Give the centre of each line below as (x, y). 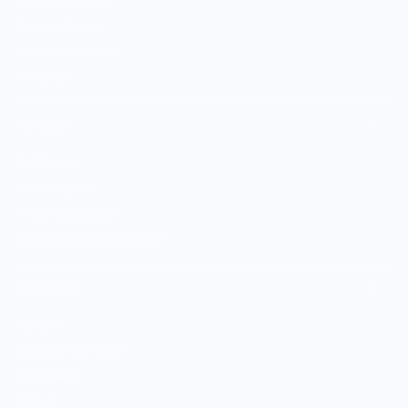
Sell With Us (47, 163)
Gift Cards (43, 77)
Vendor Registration (67, 214)
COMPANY (50, 288)
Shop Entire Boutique (70, 52)
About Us (41, 325)
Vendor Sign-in (54, 189)
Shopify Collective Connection (92, 240)
